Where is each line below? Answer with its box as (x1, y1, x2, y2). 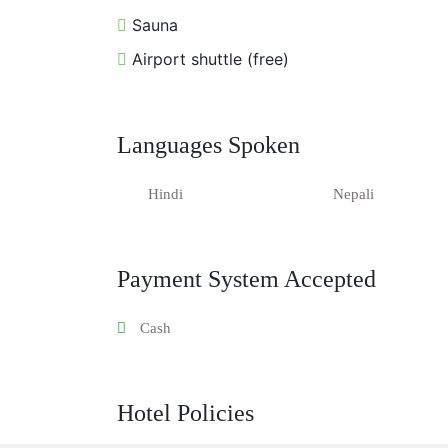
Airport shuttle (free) (127, 49, 289, 70)
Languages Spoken (117, 132, 300, 159)
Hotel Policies (117, 400, 254, 427)
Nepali (333, 186, 375, 203)
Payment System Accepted (117, 266, 376, 293)
